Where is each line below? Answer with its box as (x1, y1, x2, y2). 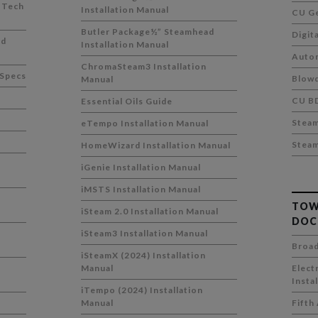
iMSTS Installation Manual (81, 184, 202, 194)
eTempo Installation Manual (81, 118, 209, 128)
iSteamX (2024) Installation (81, 250, 207, 261)
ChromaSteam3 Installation (81, 61, 207, 72)
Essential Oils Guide (81, 96, 173, 106)
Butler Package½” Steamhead (81, 26, 215, 37)
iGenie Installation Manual (81, 162, 202, 172)
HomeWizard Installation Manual (81, 140, 231, 150)
